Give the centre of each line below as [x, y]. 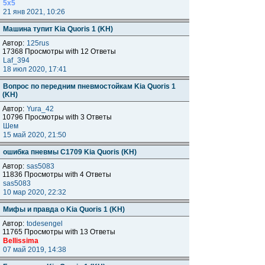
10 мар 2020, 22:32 [35, 192]
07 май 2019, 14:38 [35, 250]
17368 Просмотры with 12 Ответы [59, 51]
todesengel [45, 224]
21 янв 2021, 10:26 [35, 12]
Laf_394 [16, 60]
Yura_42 [40, 109]
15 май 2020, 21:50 [35, 135]
